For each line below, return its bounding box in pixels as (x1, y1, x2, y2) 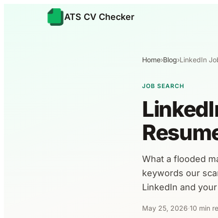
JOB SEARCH (142, 82, 184, 90)
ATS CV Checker (64, 12, 134, 22)
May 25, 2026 (142, 204, 188, 212)
